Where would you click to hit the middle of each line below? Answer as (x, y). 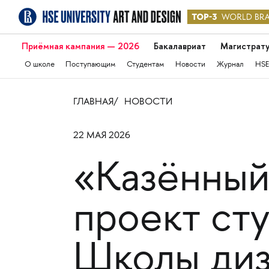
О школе (39, 65)
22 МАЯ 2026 (101, 136)
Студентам (146, 65)
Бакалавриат (180, 46)
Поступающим (91, 65)
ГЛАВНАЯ (93, 102)
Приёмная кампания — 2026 (80, 46)
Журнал (231, 65)
